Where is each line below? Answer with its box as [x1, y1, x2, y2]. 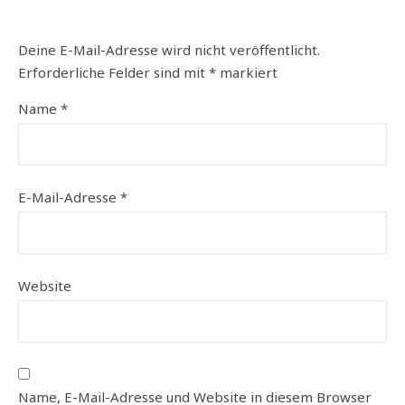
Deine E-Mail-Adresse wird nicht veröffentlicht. [18, 41, 320, 60]
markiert [216, 63, 278, 82]
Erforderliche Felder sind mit [18, 63, 209, 82]
